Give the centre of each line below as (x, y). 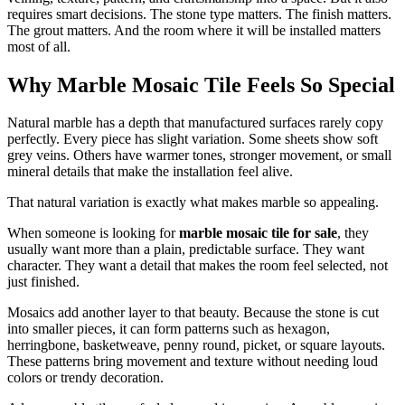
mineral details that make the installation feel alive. (150, 172)
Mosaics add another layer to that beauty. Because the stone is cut (193, 313)
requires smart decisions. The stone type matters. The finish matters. (199, 14)
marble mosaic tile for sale (258, 233)
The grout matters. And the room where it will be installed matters (194, 30)
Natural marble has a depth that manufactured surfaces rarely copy (195, 123)
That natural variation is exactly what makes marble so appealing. (193, 202)
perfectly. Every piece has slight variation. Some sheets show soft (193, 139)
